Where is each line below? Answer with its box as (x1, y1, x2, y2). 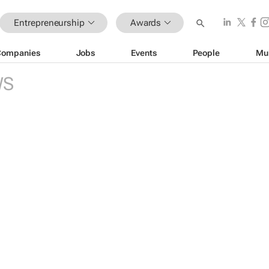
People (192, 47, 220, 58)
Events (131, 47, 157, 58)
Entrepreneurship (14, 17, 85, 28)
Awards (130, 17, 162, 28)
